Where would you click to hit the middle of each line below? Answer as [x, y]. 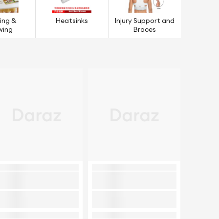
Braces [145, 30]
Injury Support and [145, 21]
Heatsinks [72, 21]
